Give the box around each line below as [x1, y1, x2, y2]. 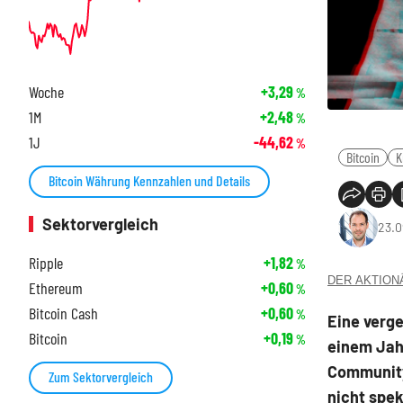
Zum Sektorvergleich [49, 368, 153, 386]
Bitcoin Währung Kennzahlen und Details [49, 172, 250, 190]
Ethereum [29, 278, 83, 299]
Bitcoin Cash [29, 303, 98, 324]
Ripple [29, 253, 63, 273]
